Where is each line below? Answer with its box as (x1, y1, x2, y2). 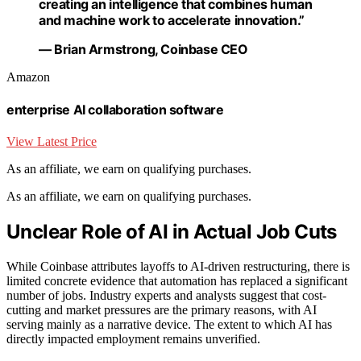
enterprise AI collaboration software (6, 101, 224, 118)
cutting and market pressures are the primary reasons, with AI (6, 303, 317, 317)
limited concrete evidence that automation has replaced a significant (6, 274, 347, 288)
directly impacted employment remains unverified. (6, 332, 260, 346)
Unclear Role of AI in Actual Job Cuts (6, 220, 337, 244)
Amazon (6, 69, 50, 84)
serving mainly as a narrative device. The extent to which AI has (6, 317, 332, 332)
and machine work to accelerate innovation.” (39, 11, 305, 28)
